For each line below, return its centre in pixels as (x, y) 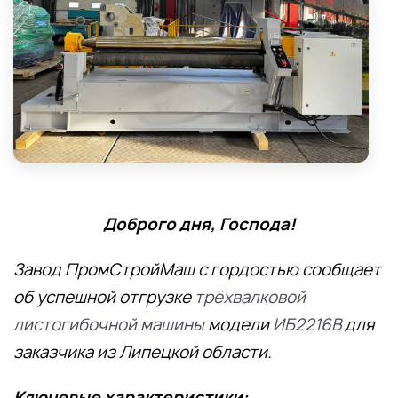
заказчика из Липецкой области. (143, 352)
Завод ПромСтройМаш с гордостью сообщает (197, 269)
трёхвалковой (250, 297)
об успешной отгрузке (104, 297)
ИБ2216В (309, 324)
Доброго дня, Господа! (199, 224)
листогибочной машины (109, 324)
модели (239, 324)
